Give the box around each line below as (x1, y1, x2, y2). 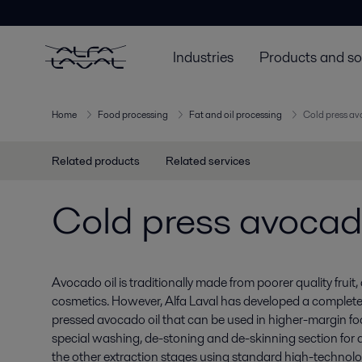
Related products (52, 153, 140, 169)
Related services (166, 153, 250, 169)
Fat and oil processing (189, 107, 282, 122)
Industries (173, 46, 234, 67)
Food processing (98, 107, 168, 122)
